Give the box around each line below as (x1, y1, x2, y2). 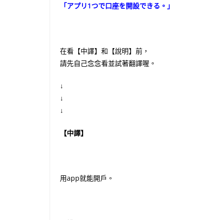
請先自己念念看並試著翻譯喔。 (60, 58, 156, 68)
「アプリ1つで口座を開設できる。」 (60, 1, 174, 10)
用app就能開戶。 (60, 173, 114, 183)
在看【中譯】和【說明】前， (60, 46, 149, 55)
